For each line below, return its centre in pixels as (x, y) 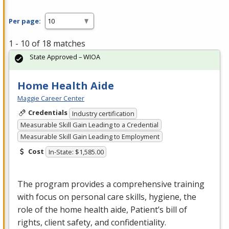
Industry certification (103, 113)
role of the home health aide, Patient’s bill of (102, 210)
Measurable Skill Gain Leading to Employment (90, 136)
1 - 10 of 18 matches (47, 44)
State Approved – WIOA (65, 57)
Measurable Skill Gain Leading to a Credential (89, 125)
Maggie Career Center (51, 98)
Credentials (48, 113)
